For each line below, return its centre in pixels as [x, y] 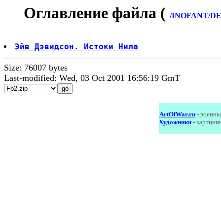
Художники [175, 122]
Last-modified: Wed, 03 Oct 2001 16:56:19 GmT [92, 78]
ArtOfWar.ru [177, 114]
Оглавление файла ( [97, 13]
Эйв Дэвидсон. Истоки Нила [76, 47]
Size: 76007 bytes [36, 68]
